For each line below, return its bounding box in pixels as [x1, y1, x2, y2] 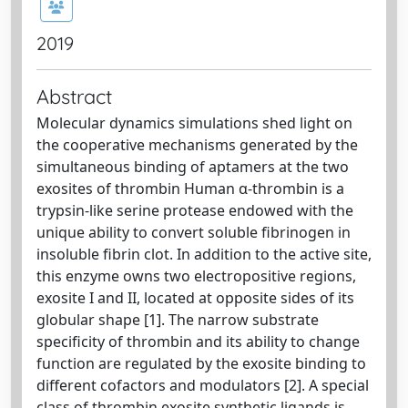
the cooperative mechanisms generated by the [36, 134, 358, 155]
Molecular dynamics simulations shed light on [36, 112, 352, 133]
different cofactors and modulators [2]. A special [36, 374, 369, 395]
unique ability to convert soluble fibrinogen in [36, 221, 351, 242]
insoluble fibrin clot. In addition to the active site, [36, 243, 372, 264]
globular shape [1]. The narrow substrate [36, 309, 319, 330]
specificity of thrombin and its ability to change [36, 331, 360, 352]
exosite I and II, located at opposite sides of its [36, 287, 354, 308]
